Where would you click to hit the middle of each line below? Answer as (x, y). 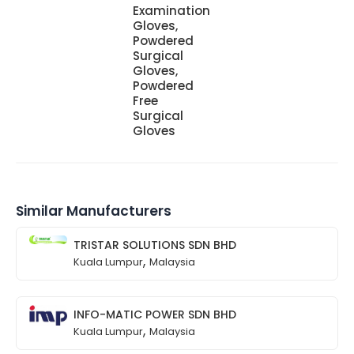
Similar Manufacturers (94, 211)
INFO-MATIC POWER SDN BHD (155, 314)
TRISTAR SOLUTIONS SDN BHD (155, 245)
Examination (172, 10)
